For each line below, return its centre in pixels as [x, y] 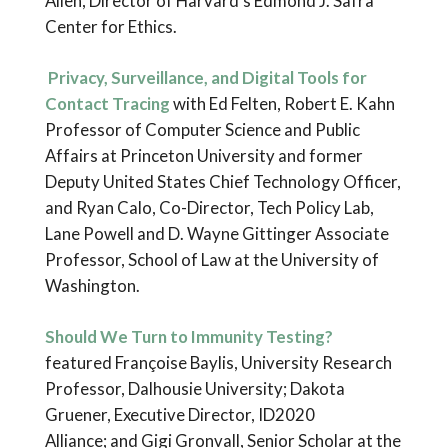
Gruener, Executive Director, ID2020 [179, 415]
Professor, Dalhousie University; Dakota [194, 389]
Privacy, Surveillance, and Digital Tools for [205, 77]
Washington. [92, 285]
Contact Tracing [107, 103]
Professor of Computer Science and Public [202, 129]
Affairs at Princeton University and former [203, 155]
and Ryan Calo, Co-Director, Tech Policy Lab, [209, 207]
